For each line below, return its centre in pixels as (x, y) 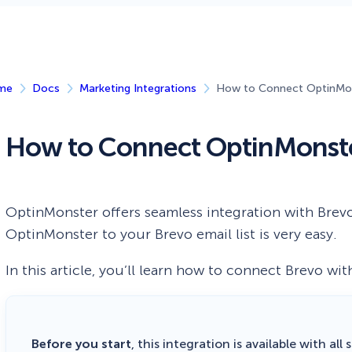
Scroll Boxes (47, 55)
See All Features (233, 55)
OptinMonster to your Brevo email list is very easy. (172, 234)
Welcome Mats (55, 20)
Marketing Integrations (138, 88)
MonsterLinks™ (231, 20)
